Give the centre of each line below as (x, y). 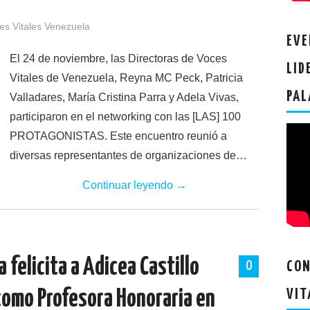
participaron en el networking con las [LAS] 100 (125, 117)
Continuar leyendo (129, 185)
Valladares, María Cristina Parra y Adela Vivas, (124, 97)
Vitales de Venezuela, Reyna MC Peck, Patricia (126, 78)
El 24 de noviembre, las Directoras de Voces (118, 58)
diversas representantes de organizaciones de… (128, 155)
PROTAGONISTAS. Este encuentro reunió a (118, 136)
